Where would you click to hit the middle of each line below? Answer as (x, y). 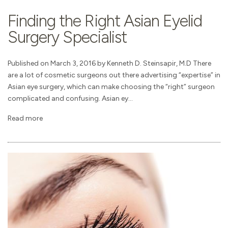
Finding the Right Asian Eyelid (105, 21)
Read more (25, 118)
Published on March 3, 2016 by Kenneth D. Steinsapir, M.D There (109, 64)
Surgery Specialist (67, 37)
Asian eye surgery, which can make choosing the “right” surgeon (111, 87)
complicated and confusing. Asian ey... (70, 99)
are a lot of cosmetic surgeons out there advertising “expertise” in (114, 75)
